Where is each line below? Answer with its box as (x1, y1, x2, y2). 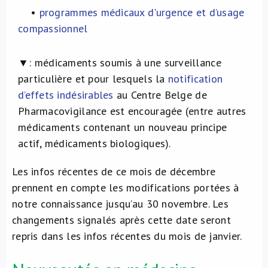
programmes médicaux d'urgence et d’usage (39, 5, 245, 19)
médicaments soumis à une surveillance (34, 56, 221, 69)
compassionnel (18, 22, 88, 35)
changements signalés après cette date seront (12, 213, 231, 227)
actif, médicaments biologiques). (18, 136, 171, 150)
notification (167, 72, 223, 86)
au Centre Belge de (113, 88, 207, 102)
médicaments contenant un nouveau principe (18, 120, 227, 134)
